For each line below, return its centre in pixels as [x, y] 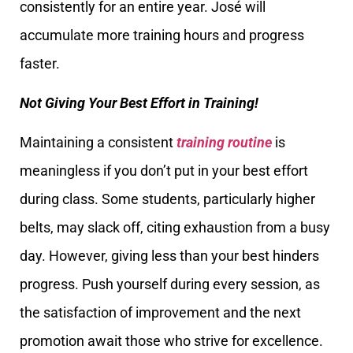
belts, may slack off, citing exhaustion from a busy [175, 228]
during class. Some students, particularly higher [167, 199]
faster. [40, 63]
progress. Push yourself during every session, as [170, 284]
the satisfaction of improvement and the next [160, 313]
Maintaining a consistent [98, 143]
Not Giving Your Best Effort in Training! [139, 103]
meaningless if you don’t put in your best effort [164, 171]
